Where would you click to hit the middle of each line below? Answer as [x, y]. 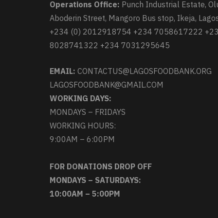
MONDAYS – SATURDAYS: [95, 180]
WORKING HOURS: [83, 126]
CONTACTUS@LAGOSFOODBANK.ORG [144, 71]
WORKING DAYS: [81, 98]
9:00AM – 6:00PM [82, 139]
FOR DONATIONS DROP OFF [101, 166]
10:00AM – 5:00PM [85, 194]
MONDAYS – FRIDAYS [88, 112]
